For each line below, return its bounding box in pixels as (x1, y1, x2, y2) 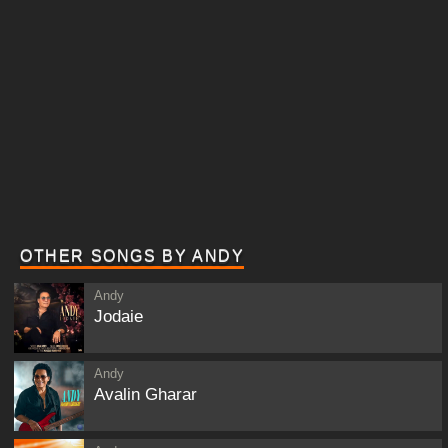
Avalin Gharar (94, 385, 197, 404)
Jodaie (94, 307, 143, 326)
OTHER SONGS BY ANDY (20, 248, 245, 265)
